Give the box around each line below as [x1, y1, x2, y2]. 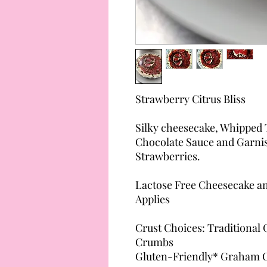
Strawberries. [135, 148, 200, 163]
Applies [135, 191, 170, 206]
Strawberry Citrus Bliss [135, 91, 246, 106]
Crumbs [135, 234, 173, 249]
